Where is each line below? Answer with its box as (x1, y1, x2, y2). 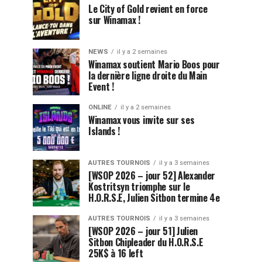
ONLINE (88, 104, 112, 111)
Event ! (88, 80, 114, 94)
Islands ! (88, 124, 120, 138)
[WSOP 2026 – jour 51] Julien (88, 224, 198, 238)
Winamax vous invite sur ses (88, 113, 195, 127)
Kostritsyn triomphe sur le (88, 180, 190, 194)
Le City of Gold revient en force (88, 2, 208, 16)
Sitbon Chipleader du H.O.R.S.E (88, 235, 204, 249)
